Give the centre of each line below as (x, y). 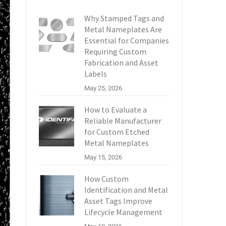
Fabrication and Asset (121, 63)
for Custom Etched (117, 132)
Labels (96, 74)
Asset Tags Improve (118, 201)
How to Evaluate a (116, 109)
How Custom (106, 179)
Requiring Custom (115, 51)
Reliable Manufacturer (123, 121)
